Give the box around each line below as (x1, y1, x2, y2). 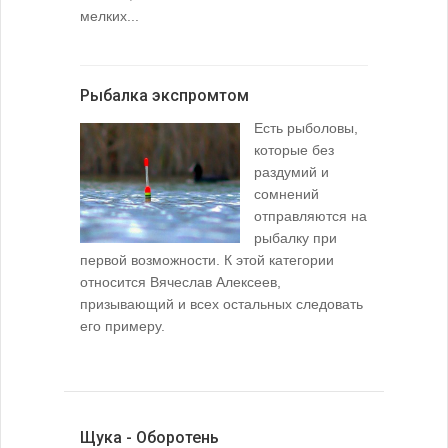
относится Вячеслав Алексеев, (80, 273, 281, 290)
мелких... (80, 7, 139, 24)
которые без (254, 141, 334, 158)
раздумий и (254, 163, 329, 180)
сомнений (254, 185, 319, 202)
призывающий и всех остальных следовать (80, 295, 363, 312)
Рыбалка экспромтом (80, 85, 249, 105)
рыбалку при (254, 229, 337, 246)
